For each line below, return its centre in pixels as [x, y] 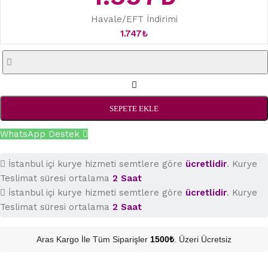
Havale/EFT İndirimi [134, 19]
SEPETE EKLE [134, 108]
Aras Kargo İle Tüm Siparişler [93, 240]
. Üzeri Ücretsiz [203, 240]
